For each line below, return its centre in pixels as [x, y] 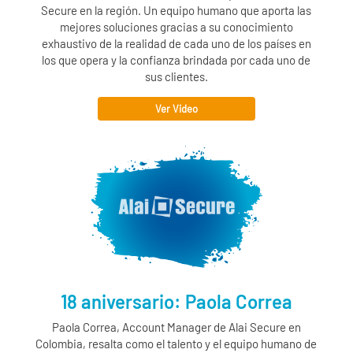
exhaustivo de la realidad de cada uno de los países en [176, 43]
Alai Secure [257, 327]
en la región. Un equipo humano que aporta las [195, 10]
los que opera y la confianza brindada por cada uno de [176, 59]
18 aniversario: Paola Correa [176, 301]
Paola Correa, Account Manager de [140, 327]
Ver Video [176, 108]
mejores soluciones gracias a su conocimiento [176, 26]
